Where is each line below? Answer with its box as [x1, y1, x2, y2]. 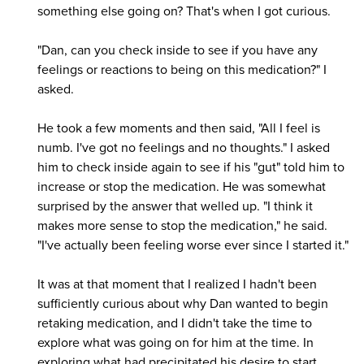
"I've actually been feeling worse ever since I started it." [37, 236, 349, 254]
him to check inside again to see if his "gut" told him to [37, 158, 344, 176]
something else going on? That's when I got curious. [37, 2, 331, 20]
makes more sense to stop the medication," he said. [37, 216, 327, 235]
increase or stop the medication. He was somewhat [37, 177, 326, 196]
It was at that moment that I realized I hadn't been [37, 275, 317, 293]
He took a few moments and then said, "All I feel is [37, 119, 320, 137]
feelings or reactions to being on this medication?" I [37, 60, 327, 79]
